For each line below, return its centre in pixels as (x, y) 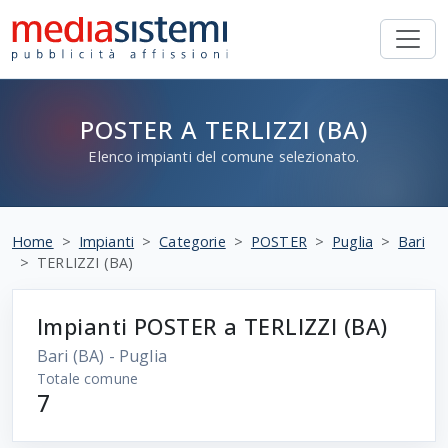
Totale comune (88, 378)
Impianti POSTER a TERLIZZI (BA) (212, 326)
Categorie (192, 241)
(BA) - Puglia (119, 356)
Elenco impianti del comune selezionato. (224, 156)
